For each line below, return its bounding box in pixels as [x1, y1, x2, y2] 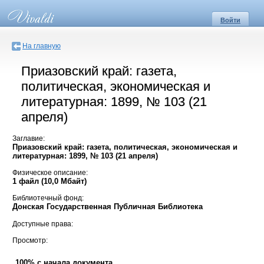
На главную [22, 42, 61, 50]
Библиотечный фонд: [12, 194, 84, 203]
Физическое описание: [12, 169, 88, 177]
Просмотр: [12, 236, 48, 245]
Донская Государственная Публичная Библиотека [12, 202, 203, 212]
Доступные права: [12, 219, 73, 228]
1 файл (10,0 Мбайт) [12, 177, 87, 186]
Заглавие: [12, 134, 45, 143]
